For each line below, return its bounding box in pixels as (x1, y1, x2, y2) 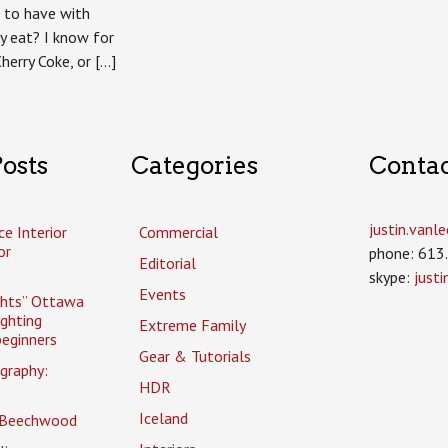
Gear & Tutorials (138, 345, 251, 366)
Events (138, 283, 186, 304)
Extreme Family (138, 314, 246, 335)
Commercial (138, 221, 218, 242)
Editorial (138, 252, 196, 273)
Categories (130, 151, 258, 181)
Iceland (138, 407, 188, 428)
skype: (369, 266, 414, 287)
